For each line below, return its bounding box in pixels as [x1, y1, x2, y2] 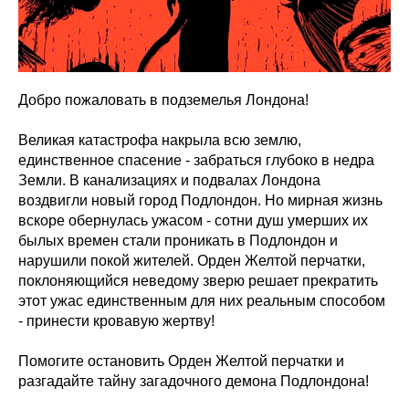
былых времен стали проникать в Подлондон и [18, 233, 338, 248]
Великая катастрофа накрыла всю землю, [18, 132, 301, 148]
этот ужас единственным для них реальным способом [18, 293, 385, 309]
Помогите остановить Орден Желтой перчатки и [18, 353, 344, 369]
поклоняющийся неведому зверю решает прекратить [18, 273, 378, 288]
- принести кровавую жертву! [18, 313, 215, 329]
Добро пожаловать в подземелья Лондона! [18, 92, 309, 108]
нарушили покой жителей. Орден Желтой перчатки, [18, 253, 365, 268]
